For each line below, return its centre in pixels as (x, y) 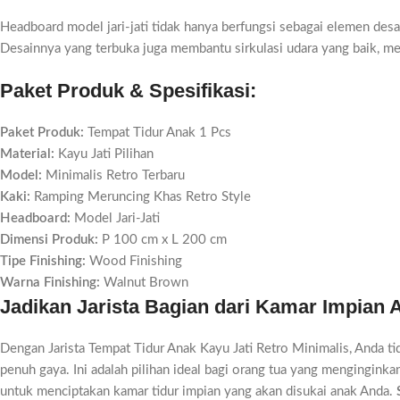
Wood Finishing (134, 261)
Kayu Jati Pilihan (104, 154)
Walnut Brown (144, 283)
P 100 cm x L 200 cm (162, 240)
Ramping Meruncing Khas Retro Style (141, 197)
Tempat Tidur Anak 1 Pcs (158, 133)
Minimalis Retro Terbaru (113, 175)
